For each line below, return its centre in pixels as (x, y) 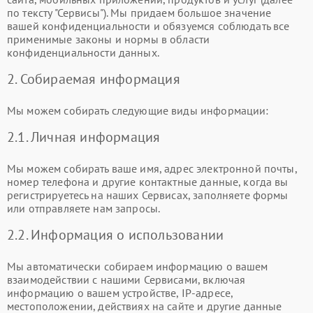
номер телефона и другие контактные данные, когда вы (148, 182)
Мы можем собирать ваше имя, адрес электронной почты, (152, 168)
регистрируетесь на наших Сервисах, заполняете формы (148, 195)
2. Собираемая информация (94, 79)
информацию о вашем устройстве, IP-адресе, (120, 293)
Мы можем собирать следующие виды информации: (138, 110)
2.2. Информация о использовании (116, 235)
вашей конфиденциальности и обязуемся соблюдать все (148, 26)
